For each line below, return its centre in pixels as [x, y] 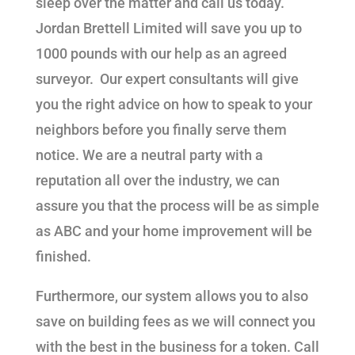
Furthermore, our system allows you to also [172, 296]
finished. [63, 256]
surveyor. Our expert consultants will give [167, 79]
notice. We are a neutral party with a [149, 155]
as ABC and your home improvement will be [174, 231]
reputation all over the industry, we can [157, 180]
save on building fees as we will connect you [175, 321]
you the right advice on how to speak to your [174, 104]
